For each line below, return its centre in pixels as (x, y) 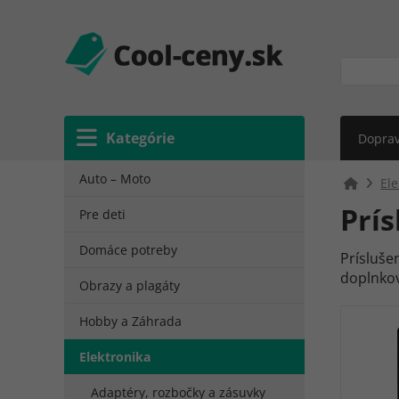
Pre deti (102, 214)
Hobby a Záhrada (130, 321)
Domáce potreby (128, 250)
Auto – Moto (115, 179)
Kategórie (140, 138)
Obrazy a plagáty (130, 285)
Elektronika (115, 357)
